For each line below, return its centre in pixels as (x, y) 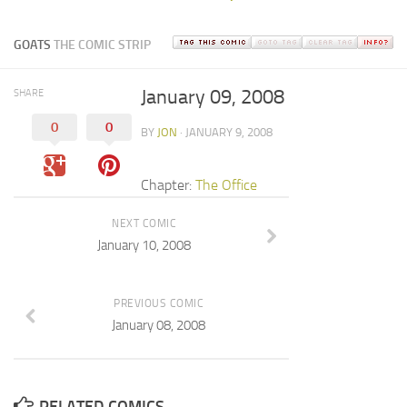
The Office (226, 185)
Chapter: (168, 185)
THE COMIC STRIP (102, 45)
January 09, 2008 (213, 97)
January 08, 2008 (159, 325)
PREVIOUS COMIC (159, 303)
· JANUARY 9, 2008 (225, 132)
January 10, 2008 (144, 245)
